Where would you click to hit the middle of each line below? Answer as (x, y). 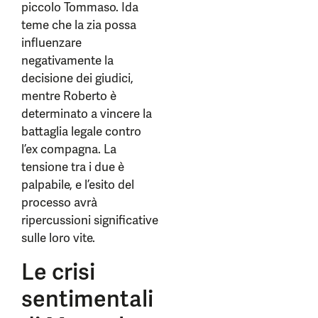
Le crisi (58, 272)
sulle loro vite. (60, 238)
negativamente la (67, 60)
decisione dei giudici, (77, 78)
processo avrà (59, 202)
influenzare (51, 43)
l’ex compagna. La (69, 149)
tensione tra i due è (73, 167)
